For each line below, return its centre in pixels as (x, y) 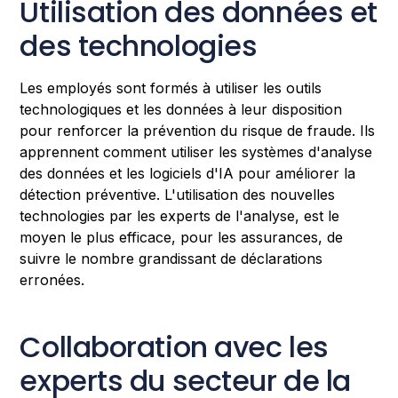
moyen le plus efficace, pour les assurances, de (182, 237)
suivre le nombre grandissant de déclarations (171, 258)
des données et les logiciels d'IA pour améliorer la (188, 173)
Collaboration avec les (174, 346)
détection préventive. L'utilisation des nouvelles (178, 194)
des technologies (139, 45)
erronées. (52, 279)
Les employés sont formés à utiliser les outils (171, 88)
